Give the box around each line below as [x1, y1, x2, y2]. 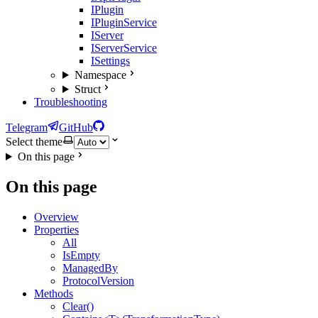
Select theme [6, 136, 62, 148]
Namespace [74, 69, 126, 81]
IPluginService [91, 16, 157, 28]
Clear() [62, 300, 94, 312]
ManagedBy [62, 261, 118, 274]
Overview [34, 210, 79, 223]
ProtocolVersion [62, 274, 134, 287]
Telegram [6, 121, 48, 133]
